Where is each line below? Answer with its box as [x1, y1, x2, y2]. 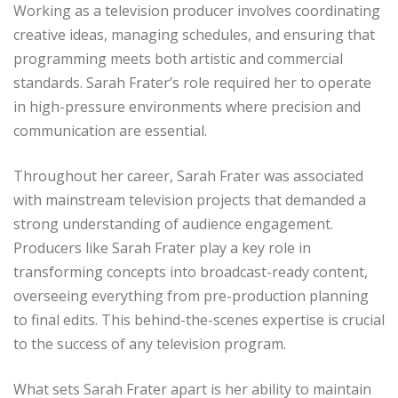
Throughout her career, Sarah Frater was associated [13, 166, 363, 187]
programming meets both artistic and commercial [13, 49, 343, 69]
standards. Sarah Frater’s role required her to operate [13, 73, 371, 93]
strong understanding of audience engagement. [13, 214, 333, 235]
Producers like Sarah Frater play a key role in [13, 238, 311, 259]
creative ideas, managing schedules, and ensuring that [13, 25, 375, 45]
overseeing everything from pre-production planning [13, 286, 369, 306]
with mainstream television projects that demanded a [13, 190, 366, 211]
